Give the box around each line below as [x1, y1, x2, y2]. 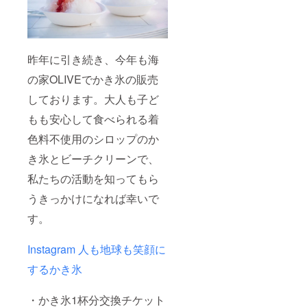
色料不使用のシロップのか [27, 131, 159, 147]
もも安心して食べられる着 [27, 111, 159, 127]
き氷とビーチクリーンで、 [27, 151, 159, 167]
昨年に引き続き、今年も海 [27, 51, 159, 68]
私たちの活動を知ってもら [27, 171, 159, 187]
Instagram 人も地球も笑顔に [27, 241, 166, 258]
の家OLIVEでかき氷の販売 [27, 71, 158, 88]
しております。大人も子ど [27, 91, 159, 108]
